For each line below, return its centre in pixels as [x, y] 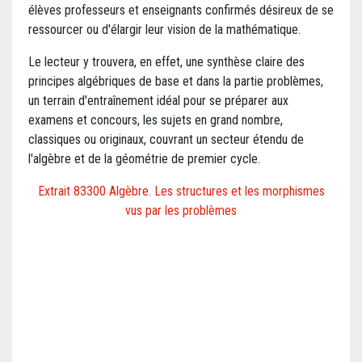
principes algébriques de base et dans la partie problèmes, [176, 82]
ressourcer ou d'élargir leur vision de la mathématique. [164, 30]
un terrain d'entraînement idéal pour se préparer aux [158, 101]
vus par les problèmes [181, 211]
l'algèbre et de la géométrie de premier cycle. [144, 159]
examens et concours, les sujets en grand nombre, [156, 120]
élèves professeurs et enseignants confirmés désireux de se [181, 11]
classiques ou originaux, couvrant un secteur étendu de [166, 140]
